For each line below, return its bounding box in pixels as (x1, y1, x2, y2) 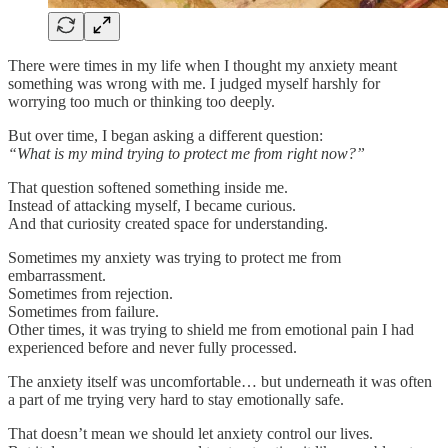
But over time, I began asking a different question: (8, 126, 323, 144)
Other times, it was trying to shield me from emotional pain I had (8, 320, 414, 338)
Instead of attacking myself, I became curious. (8, 196, 296, 214)
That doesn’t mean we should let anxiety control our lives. (8, 424, 373, 442)
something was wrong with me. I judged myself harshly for (8, 74, 380, 92)
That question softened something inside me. (8, 178, 288, 196)
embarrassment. (8, 266, 106, 284)
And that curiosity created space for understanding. (8, 214, 328, 232)
